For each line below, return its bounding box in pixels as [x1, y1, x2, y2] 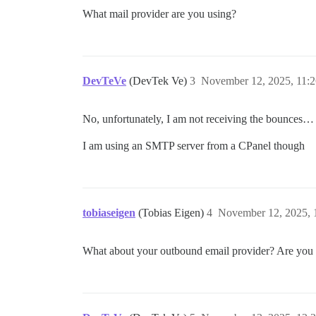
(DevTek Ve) [129, 75, 190, 87]
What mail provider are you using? [83, 8, 236, 20]
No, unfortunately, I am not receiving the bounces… [83, 113, 314, 126]
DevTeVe [83, 75, 126, 87]
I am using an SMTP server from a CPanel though [83, 140, 305, 152]
